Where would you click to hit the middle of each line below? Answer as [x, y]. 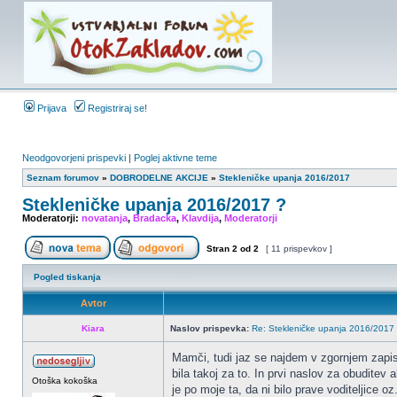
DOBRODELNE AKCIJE [159, 178]
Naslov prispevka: [210, 328]
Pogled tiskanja [67, 277]
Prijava [51, 108]
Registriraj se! [116, 108]
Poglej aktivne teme [175, 158]
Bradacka [155, 218]
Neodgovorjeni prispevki [74, 158]
